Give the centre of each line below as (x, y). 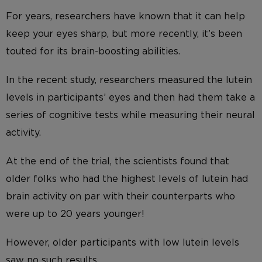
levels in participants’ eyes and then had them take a (130, 97)
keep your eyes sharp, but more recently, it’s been (124, 34)
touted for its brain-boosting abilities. (93, 51)
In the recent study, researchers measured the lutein (129, 80)
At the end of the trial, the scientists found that (118, 162)
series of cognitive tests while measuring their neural (130, 115)
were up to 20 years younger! (75, 214)
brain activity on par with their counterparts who (120, 197)
